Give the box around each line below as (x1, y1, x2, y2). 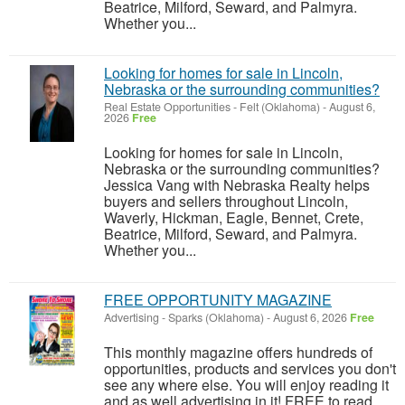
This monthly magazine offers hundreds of (104, 342, 372, 363)
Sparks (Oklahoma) (168, 309, 264, 325)
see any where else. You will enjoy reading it (104, 374, 389, 395)
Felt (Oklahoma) (240, 99, 320, 115)
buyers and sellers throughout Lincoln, (104, 191, 348, 212)
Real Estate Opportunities (104, 99, 231, 115)
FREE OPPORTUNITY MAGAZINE (104, 289, 332, 310)
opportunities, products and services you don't (104, 358, 396, 379)
